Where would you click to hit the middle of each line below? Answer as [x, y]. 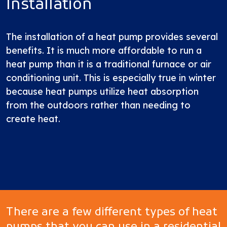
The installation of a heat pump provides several [112, 37]
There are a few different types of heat [112, 213]
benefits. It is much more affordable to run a [104, 50]
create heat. [33, 119]
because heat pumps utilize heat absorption [102, 91]
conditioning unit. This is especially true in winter [111, 78]
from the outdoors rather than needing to [98, 105]
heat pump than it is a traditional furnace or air [109, 64]
